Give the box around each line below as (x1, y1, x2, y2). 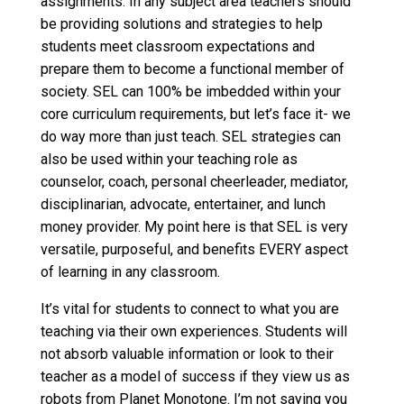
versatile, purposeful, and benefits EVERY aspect (40, 241, 348, 259)
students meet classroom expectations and (40, 38, 315, 56)
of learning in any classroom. (40, 263, 220, 281)
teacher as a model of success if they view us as (40, 368, 350, 386)
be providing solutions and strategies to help (40, 15, 323, 33)
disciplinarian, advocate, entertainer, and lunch (40, 196, 326, 214)
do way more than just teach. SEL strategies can (40, 128, 341, 146)
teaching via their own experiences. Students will (40, 323, 347, 341)
